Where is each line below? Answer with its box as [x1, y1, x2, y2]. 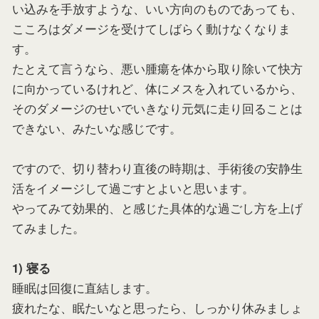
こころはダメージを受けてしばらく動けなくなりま [12, 19, 291, 37]
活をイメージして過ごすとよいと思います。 [12, 179, 254, 197]
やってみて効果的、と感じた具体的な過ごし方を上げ [12, 199, 303, 216]
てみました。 [12, 219, 85, 236]
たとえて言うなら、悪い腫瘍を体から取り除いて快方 [12, 59, 303, 77]
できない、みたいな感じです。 [12, 119, 182, 137]
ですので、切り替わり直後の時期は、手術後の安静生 [12, 159, 303, 177]
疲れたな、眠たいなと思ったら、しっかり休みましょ [12, 298, 303, 316]
